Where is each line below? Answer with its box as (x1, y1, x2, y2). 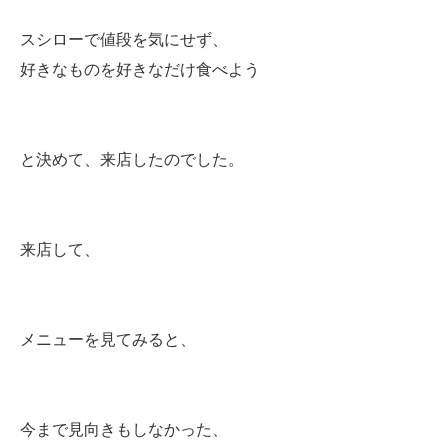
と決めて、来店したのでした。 (20, 151, 244, 168)
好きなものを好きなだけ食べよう (20, 61, 260, 78)
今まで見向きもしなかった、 (20, 421, 228, 438)
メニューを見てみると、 (20, 331, 196, 348)
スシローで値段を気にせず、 (20, 31, 228, 48)
